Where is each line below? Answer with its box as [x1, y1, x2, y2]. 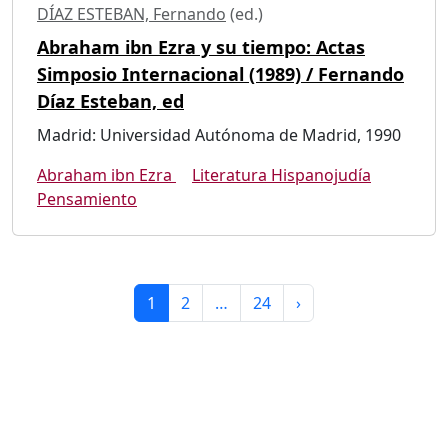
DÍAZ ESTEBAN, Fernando [37, 2, 226, 25]
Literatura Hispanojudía [192, 163, 371, 186]
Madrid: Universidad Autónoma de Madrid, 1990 [37, 123, 401, 146]
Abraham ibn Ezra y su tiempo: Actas [37, 34, 365, 59]
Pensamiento [37, 187, 137, 210]
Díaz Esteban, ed [37, 88, 184, 113]
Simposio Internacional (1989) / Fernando [37, 61, 404, 86]
